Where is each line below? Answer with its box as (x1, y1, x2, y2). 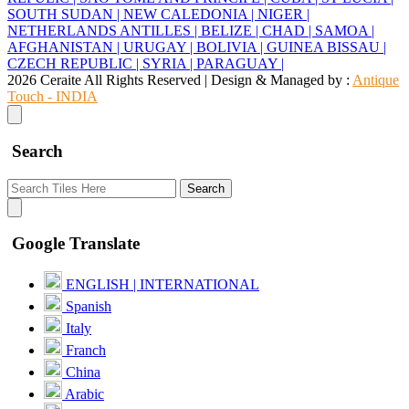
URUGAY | (123, 39, 196, 56)
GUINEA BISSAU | (267, 39, 386, 56)
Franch (62, 341, 106, 358)
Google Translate (7, 234, 140, 254)
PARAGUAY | (196, 56, 284, 72)
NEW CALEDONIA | (123, 6, 257, 23)
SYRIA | (142, 56, 196, 72)
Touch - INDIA (7, 89, 98, 105)
